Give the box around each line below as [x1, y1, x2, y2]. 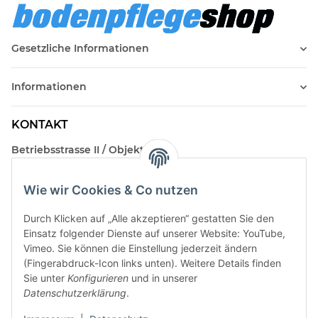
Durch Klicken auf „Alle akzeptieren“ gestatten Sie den [23, 212, 274, 225]
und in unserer [128, 272, 197, 285]
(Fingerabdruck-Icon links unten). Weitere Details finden [23, 257, 281, 270]
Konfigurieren [67, 272, 128, 285]
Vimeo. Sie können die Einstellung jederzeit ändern [23, 242, 257, 255]
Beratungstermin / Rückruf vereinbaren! [11, 199, 221, 213]
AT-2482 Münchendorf [11, 158, 126, 172]
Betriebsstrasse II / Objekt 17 [11, 143, 157, 157]
